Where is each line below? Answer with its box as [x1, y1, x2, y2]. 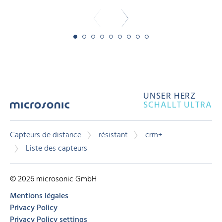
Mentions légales [10, 190, 68, 203]
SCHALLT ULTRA [143, 98, 212, 113]
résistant [99, 129, 128, 142]
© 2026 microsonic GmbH [10, 173, 97, 186]
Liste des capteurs [26, 142, 87, 155]
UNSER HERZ [143, 89, 196, 104]
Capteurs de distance [10, 129, 81, 142]
